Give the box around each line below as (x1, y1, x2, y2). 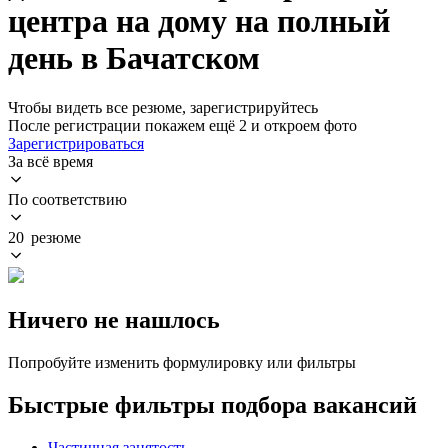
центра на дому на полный (8, 3, 390, 40)
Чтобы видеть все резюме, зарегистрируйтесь (8, 98, 318, 116)
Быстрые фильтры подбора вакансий (8, 391, 417, 418)
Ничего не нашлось (8, 306, 220, 333)
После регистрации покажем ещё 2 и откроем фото (8, 116, 357, 134)
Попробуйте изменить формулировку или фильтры (8, 353, 356, 371)
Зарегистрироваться (8, 134, 144, 152)
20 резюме (8, 228, 81, 246)
